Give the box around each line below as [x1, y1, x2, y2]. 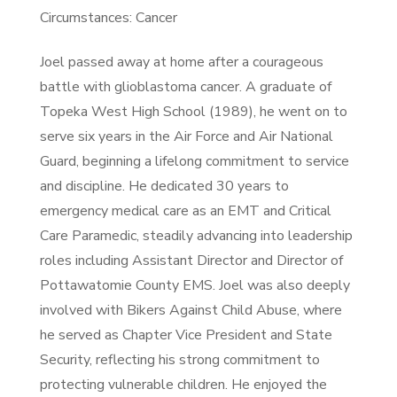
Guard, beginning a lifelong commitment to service [39, 151, 349, 171]
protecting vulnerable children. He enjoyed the [39, 374, 327, 394]
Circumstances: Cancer [39, 7, 177, 27]
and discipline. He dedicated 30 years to [39, 175, 289, 196]
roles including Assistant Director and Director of [39, 250, 343, 270]
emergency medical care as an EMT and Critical [39, 200, 331, 221]
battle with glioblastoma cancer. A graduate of [39, 76, 331, 97]
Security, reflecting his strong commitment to [39, 349, 320, 370]
